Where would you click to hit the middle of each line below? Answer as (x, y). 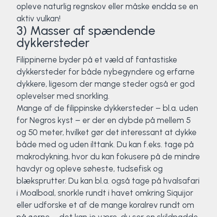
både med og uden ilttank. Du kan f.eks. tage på (105, 144)
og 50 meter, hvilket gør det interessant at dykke (106, 132)
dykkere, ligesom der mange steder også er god (105, 84)
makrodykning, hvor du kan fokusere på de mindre (108, 156)
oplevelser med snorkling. (63, 96)
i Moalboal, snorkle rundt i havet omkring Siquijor (105, 193)
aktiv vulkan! (38, 18)
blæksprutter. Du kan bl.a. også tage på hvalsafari (108, 181)
